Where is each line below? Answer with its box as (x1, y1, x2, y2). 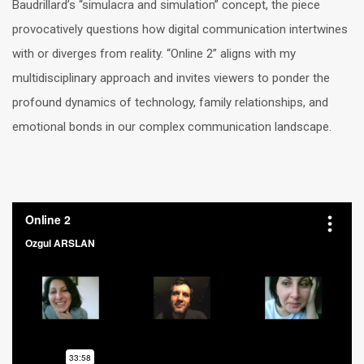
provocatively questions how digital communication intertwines (12, 22, 348, 37)
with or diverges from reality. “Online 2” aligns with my (12, 46, 296, 61)
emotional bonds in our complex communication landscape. (12, 119, 331, 134)
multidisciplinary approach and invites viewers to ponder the (12, 71, 330, 85)
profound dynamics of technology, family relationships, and (12, 95, 328, 110)
